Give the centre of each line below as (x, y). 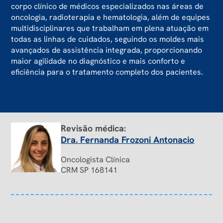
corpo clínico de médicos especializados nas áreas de (108, 6)
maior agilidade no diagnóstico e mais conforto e (98, 61)
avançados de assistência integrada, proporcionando (107, 50)
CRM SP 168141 (89, 170)
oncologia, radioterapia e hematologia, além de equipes (111, 17)
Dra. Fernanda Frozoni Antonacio (128, 140)
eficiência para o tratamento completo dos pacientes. (107, 72)
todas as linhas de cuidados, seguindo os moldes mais (108, 39)
